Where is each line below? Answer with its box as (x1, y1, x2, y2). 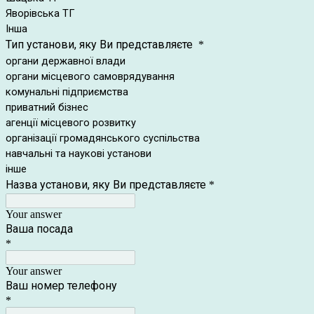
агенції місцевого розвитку (6, 116, 136, 129)
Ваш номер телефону (6, 279, 117, 292)
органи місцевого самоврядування (6, 70, 175, 83)
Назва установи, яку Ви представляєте (6, 178, 206, 191)
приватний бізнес (6, 101, 88, 114)
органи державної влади (6, 55, 125, 67)
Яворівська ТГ (6, 7, 75, 20)
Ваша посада (6, 222, 73, 235)
